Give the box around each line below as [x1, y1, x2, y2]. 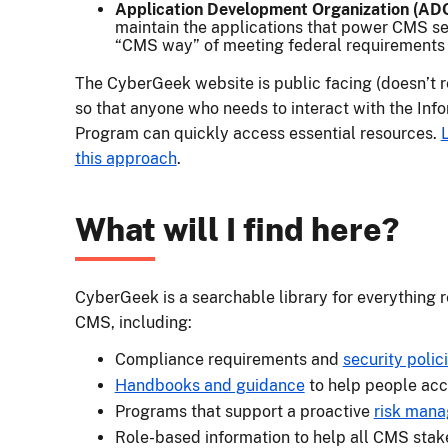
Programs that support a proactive [114, 402, 374, 422]
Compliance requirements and [114, 350, 343, 370]
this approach [74, 149, 177, 169]
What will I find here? [74, 211, 399, 249]
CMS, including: [74, 313, 192, 333]
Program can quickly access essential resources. [74, 124, 441, 144]
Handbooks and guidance [114, 376, 305, 396]
